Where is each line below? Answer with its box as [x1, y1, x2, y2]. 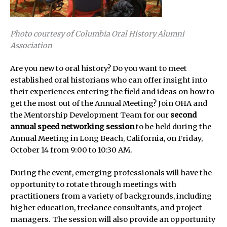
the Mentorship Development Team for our [10, 110, 170, 120]
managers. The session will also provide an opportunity [10, 214, 215, 224]
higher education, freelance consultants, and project [10, 203, 202, 212]
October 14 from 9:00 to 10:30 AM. [10, 145, 132, 155]
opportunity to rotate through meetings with [10, 179, 176, 189]
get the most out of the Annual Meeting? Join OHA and [10, 98, 207, 108]
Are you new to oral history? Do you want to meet [10, 63, 187, 73]
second [170, 110, 197, 120]
